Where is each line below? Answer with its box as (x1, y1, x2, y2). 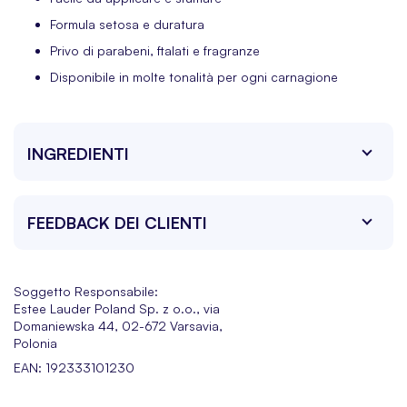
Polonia (14, 335, 57, 352)
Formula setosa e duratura (50, 16, 204, 33)
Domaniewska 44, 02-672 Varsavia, (14, 318, 223, 334)
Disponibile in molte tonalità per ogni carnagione (50, 69, 338, 85)
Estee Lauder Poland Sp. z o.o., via (14, 301, 220, 317)
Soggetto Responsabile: (14, 283, 158, 300)
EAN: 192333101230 (14, 360, 134, 376)
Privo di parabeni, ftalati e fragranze (50, 43, 260, 59)
